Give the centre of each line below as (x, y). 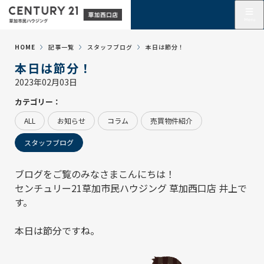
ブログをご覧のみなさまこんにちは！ (95, 174)
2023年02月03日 (46, 82)
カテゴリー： (38, 102)
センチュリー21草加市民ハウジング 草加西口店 (115, 188)
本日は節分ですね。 (57, 230)
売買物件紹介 (171, 121)
